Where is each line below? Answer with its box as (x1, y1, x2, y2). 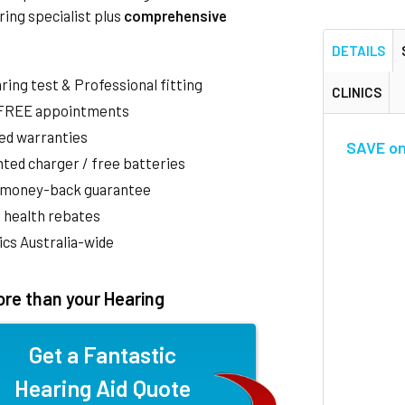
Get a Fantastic (29, 341, 177, 368)
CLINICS (331, 83, 381, 100)
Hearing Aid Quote (14, 374, 192, 401)
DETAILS (331, 42, 385, 59)
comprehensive (124, 6, 228, 24)
